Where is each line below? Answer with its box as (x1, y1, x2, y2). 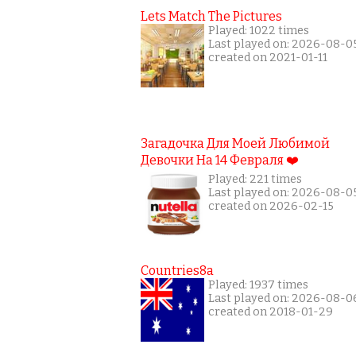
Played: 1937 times (208, 277, 308, 292)
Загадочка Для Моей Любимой (141, 135, 330, 151)
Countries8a (141, 262, 214, 278)
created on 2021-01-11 (208, 50, 327, 64)
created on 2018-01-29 (208, 304, 333, 319)
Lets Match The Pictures (141, 8, 282, 24)
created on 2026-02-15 (208, 199, 334, 213)
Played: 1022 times (208, 23, 309, 37)
